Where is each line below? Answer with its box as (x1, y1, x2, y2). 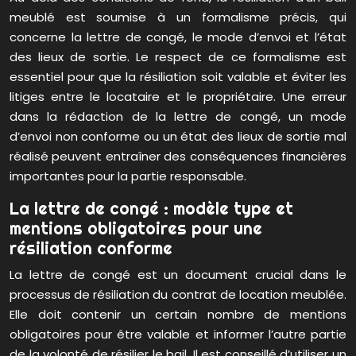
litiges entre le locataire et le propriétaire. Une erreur (10, 88, 346, 106)
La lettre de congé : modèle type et (10, 198, 293, 219)
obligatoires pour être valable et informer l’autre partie (10, 326, 346, 343)
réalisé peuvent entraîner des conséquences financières (10, 148, 346, 165)
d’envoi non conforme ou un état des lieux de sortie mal (10, 128, 346, 145)
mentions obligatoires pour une (10, 218, 262, 239)
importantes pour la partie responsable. (10, 168, 246, 185)
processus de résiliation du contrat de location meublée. (10, 286, 346, 304)
